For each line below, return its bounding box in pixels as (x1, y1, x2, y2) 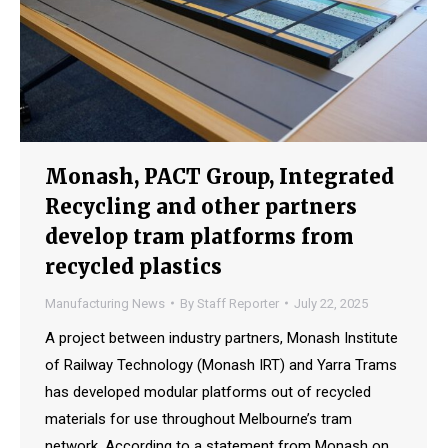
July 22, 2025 (294, 295, 368, 311)
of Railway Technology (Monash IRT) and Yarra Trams (45, 355, 397, 374)
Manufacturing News (45, 295, 165, 311)
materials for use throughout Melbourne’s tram (45, 409, 352, 428)
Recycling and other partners (45, 193, 357, 219)
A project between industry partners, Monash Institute (45, 328, 398, 347)
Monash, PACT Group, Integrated (45, 163, 394, 189)
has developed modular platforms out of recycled (45, 382, 371, 401)
